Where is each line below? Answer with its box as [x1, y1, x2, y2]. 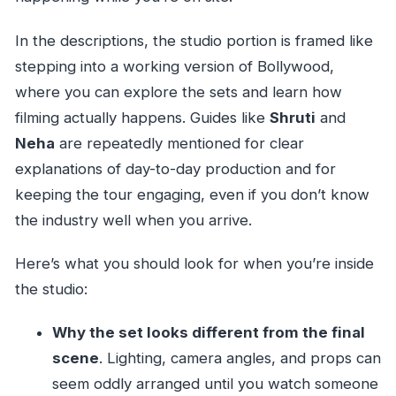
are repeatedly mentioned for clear [54, 133, 304, 152]
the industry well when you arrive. [14, 210, 252, 229]
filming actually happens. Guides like [14, 108, 270, 126]
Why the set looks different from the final [51, 323, 365, 341]
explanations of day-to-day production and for [14, 159, 336, 178]
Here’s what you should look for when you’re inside [14, 254, 374, 272]
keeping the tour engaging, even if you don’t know [14, 185, 369, 203]
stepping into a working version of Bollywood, [14, 57, 334, 75]
